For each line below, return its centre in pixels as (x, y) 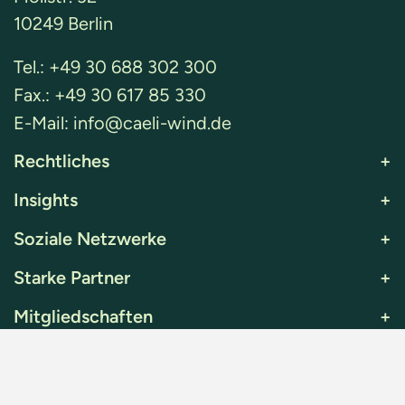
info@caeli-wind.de (152, 122)
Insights (46, 199)
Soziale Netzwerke (90, 238)
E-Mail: (43, 122)
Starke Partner (72, 277)
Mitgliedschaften (83, 316)
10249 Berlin (63, 23)
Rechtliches (61, 160)
